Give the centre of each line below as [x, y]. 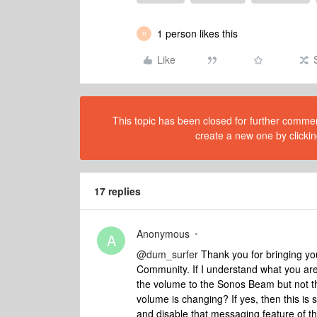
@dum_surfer [167, 254]
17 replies [117, 191]
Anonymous [163, 234]
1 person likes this [197, 33]
